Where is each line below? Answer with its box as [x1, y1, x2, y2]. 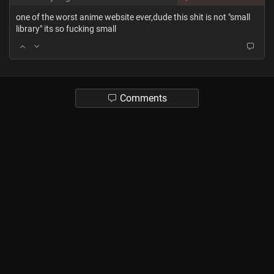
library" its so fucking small [16, 24, 116, 34]
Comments [117, 92, 167, 104]
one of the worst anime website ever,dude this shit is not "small [16, 12, 250, 22]
